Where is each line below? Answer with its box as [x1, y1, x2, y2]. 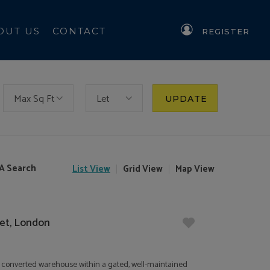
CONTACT [52, 25, 106, 37]
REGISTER [202, 27, 250, 37]
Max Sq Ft [13, 91, 55, 107]
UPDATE [165, 93, 207, 104]
